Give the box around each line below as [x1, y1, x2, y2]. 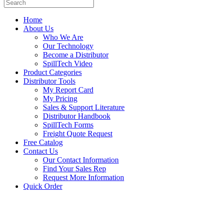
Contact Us [23, 147, 58, 156]
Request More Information [43, 173, 124, 182]
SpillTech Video [43, 59, 92, 68]
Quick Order [23, 182, 62, 191]
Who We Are [43, 33, 83, 42]
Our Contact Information [43, 156, 119, 164]
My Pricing [43, 94, 77, 103]
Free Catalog [23, 138, 63, 147]
